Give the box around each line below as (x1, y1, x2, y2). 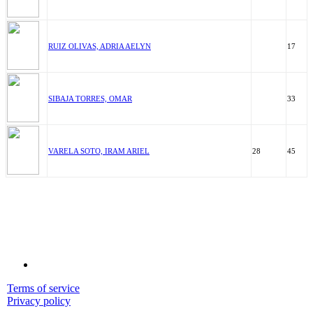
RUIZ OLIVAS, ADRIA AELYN (48, 42, 151, 50)
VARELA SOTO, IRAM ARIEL (48, 147, 150, 155)
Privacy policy (7, 295, 71, 307)
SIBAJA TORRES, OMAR (48, 94, 132, 103)
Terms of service (7, 282, 80, 294)
